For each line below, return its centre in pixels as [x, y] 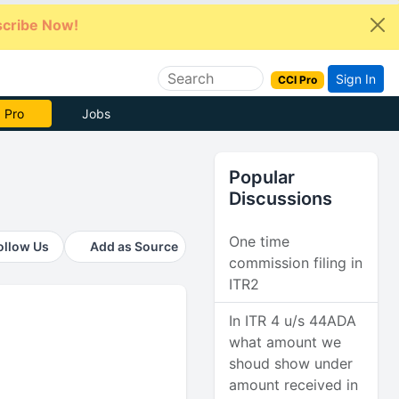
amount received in [294, 385]
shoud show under [291, 363]
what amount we [285, 342]
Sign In [356, 78]
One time [260, 241]
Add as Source [134, 246]
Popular [262, 177]
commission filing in [296, 263]
